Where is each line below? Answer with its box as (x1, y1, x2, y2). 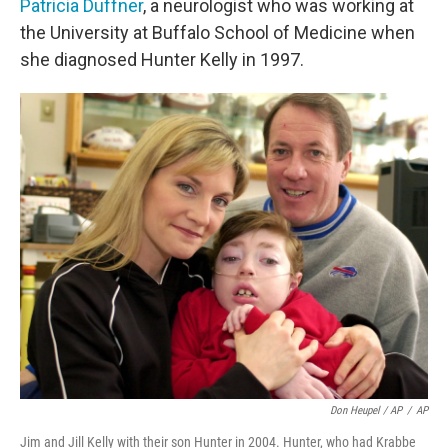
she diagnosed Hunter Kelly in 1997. (20, 49, 304, 70)
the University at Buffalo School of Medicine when (20, 22, 415, 43)
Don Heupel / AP (330, 404, 402, 417)
